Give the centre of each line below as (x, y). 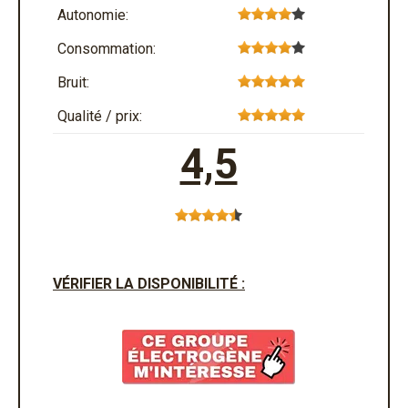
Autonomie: (93, 15)
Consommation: (107, 49)
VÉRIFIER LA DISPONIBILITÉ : (149, 284)
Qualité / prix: (100, 117)
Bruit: (73, 83)
